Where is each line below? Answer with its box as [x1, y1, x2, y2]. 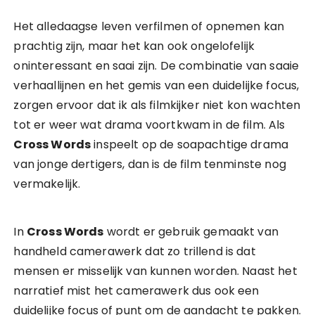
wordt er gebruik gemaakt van [103, 224, 278, 240]
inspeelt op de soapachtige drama [91, 136, 289, 153]
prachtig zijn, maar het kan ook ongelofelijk [13, 38, 255, 54]
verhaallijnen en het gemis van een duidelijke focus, [13, 77, 300, 94]
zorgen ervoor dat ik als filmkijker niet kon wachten [13, 97, 301, 113]
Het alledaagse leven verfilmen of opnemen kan [13, 18, 285, 34]
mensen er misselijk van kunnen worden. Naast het [13, 263, 297, 279]
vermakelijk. [13, 176, 81, 192]
